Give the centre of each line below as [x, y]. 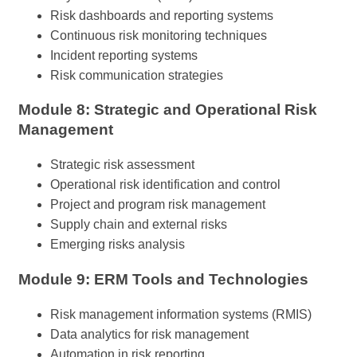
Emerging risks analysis [118, 245]
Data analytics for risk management [149, 334]
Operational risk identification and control [165, 185]
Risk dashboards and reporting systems [162, 15]
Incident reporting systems [124, 55]
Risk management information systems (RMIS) [181, 314]
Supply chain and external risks [139, 225]
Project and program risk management [158, 205]
